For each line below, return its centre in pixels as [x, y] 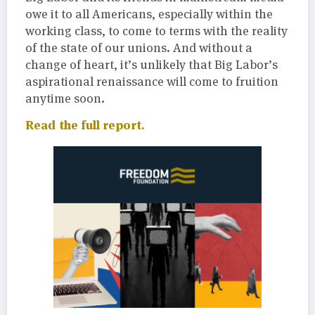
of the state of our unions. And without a [139, 47]
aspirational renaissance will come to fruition [152, 81]
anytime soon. [65, 98]
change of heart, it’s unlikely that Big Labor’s [152, 64]
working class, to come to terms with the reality [156, 31]
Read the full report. [85, 125]
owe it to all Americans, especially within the [149, 14]
